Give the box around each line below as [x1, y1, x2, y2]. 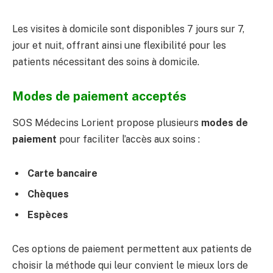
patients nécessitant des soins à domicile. [12, 56, 199, 68]
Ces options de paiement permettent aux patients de [12, 243, 252, 255]
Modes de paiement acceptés [12, 89, 186, 104]
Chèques [27, 188, 69, 200]
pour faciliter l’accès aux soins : [57, 133, 200, 146]
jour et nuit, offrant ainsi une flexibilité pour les [12, 40, 226, 52]
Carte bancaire [27, 168, 97, 180]
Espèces [27, 209, 68, 221]
